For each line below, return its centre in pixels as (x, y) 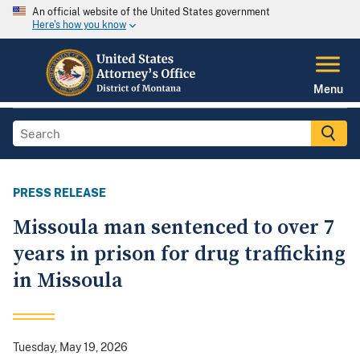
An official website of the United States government (151, 12)
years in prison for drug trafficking (179, 255)
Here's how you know (79, 25)
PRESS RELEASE (59, 193)
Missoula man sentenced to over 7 (174, 228)
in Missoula (68, 281)
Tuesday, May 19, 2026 (70, 348)
